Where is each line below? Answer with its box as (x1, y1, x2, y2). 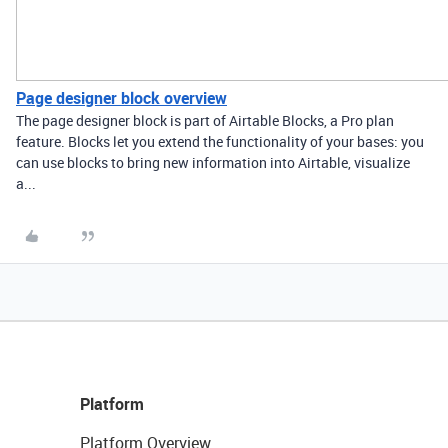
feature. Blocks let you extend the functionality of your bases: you (16, 132, 424, 151)
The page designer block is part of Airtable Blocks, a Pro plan (16, 111, 394, 130)
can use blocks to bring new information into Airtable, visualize (16, 153, 410, 172)
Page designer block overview (16, 87, 227, 109)
